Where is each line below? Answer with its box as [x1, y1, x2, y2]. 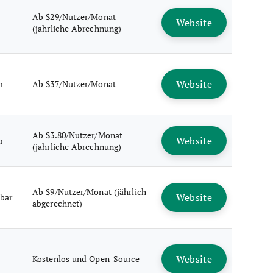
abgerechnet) [32, 197, 83, 209]
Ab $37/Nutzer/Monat [32, 78, 116, 90]
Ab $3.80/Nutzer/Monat [32, 129, 123, 141]
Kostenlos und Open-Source [32, 253, 140, 264]
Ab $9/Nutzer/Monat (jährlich [32, 186, 146, 197]
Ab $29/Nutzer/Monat [32, 11, 116, 23]
